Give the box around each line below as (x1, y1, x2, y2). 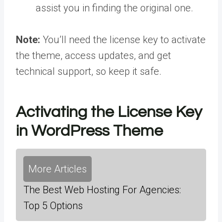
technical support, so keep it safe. (16, 65, 162, 77)
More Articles (28, 163, 87, 175)
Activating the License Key (16, 104, 202, 120)
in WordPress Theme (16, 123, 163, 139)
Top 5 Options (23, 200, 83, 212)
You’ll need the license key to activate (40, 34, 206, 46)
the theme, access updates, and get (16, 50, 171, 61)
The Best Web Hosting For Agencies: (23, 184, 181, 196)
